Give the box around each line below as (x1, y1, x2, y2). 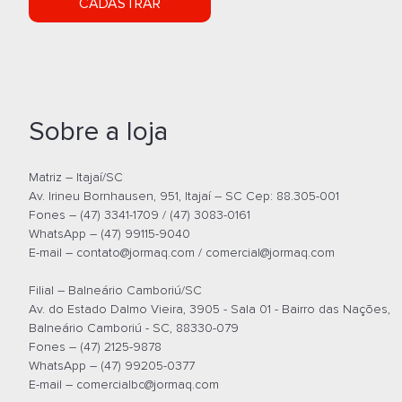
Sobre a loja (29, 115, 168, 148)
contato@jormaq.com (76, 245, 195, 260)
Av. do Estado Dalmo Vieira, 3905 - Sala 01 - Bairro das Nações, (29, 301, 390, 317)
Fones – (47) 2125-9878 (29, 339, 162, 354)
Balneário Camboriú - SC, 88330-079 (29, 320, 239, 336)
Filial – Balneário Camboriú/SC (29, 283, 202, 298)
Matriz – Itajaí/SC (29, 170, 123, 185)
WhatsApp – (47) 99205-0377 (29, 358, 195, 373)
